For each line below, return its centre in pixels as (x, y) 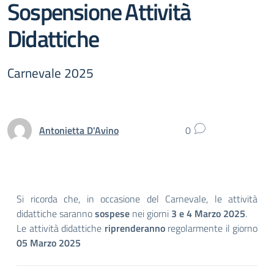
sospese (112, 213)
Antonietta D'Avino (79, 130)
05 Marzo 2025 (49, 243)
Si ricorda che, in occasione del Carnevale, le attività (137, 199)
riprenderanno (135, 228)
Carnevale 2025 (50, 73)
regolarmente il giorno (211, 228)
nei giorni (150, 213)
